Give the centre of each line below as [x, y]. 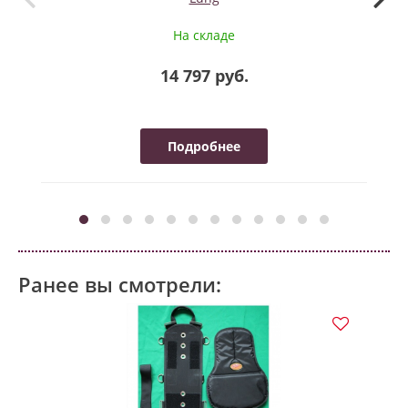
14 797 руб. [204, 75]
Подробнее [204, 146]
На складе [204, 35]
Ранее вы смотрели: [120, 284]
